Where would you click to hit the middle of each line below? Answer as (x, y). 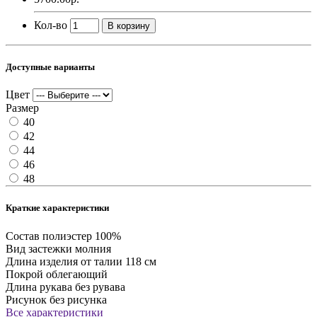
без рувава (100, 287)
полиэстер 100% (82, 236)
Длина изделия (42, 261)
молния (93, 248)
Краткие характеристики (57, 208)
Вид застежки (39, 248)
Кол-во (51, 25)
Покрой (24, 274)
